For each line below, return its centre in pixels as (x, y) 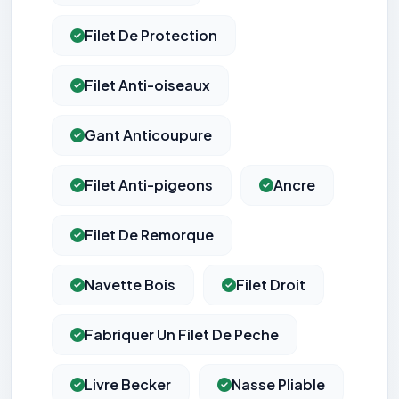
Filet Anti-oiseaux (147, 85)
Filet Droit (271, 285)
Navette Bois (130, 285)
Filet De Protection (151, 36)
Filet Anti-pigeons (149, 185)
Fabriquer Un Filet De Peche (182, 335)
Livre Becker (128, 385)
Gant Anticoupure (148, 135)
